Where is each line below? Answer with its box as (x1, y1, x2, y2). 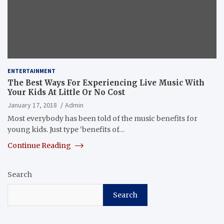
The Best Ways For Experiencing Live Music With (7, 77, 204, 87)
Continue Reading (7, 140, 72, 150)
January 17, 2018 (7, 100, 57, 109)
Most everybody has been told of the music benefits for (7, 113, 197, 123)
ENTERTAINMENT (7, 66, 55, 74)
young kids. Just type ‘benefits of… (7, 124, 125, 134)
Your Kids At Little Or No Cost (7, 87, 125, 97)
